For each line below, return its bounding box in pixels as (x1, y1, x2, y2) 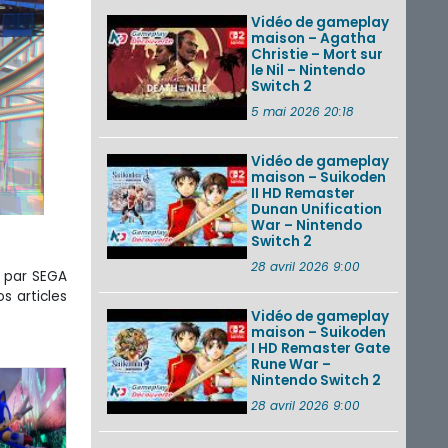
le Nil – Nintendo (251, 60, 365, 80)
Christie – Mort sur (251, 44, 383, 64)
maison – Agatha (251, 28, 376, 48)
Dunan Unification (251, 199, 382, 219)
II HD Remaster (251, 183, 355, 203)
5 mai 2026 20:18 (251, 102, 354, 120)
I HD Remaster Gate (251, 338, 390, 358)
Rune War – (251, 354, 331, 374)
